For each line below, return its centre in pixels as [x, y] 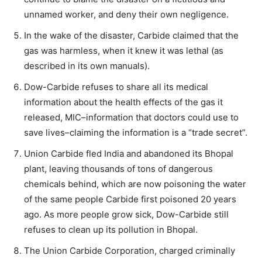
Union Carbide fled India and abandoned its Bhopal [129, 153]
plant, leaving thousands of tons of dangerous [118, 168]
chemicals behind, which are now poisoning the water [135, 184]
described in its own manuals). [87, 65]
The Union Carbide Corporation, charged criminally [130, 250]
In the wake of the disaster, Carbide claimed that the [131, 35]
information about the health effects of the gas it [123, 102]
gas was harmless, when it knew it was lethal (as [124, 50]
